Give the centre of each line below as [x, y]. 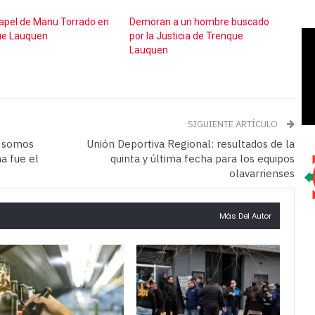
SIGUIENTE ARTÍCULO [234, 124]
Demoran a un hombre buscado [200, 22]
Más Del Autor [245, 216]
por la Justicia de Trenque [187, 36]
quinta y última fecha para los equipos [202, 159]
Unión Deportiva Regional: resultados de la [191, 144]
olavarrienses [262, 174]
